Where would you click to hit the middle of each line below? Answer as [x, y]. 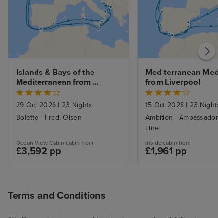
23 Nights [76, 105]
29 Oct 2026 [37, 105]
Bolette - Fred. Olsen [49, 118]
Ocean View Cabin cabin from [55, 143]
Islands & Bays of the [55, 73]
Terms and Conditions [57, 196]
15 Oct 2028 [166, 105]
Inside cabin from [168, 143]
